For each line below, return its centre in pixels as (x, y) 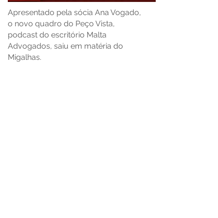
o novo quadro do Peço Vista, (61, 24)
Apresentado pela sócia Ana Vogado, (74, 12)
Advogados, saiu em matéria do (65, 46)
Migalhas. (25, 57)
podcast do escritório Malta (57, 35)
